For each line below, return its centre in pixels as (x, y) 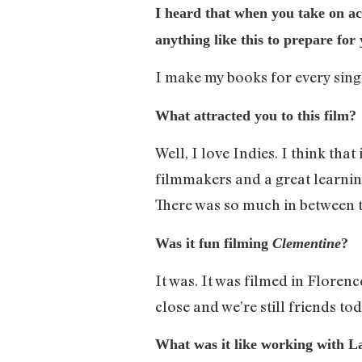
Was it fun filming (214, 243)
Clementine (307, 243)
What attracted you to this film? (256, 115)
